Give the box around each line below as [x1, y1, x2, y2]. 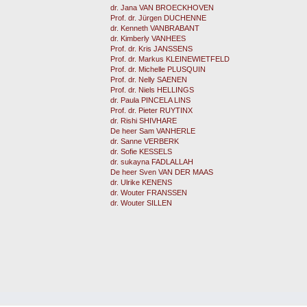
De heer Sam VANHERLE [110, 127, 195, 135]
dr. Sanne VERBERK [110, 137, 179, 145]
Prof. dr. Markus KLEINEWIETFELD [110, 55, 230, 63]
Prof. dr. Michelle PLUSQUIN [110, 65, 206, 73]
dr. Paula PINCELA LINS [110, 96, 191, 104]
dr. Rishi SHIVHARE [110, 116, 177, 125]
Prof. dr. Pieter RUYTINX [110, 106, 193, 114]
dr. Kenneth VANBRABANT [110, 24, 199, 32]
